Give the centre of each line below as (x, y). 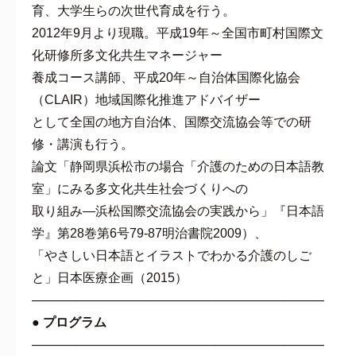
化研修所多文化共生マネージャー (127, 55)
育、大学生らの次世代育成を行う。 (133, 10)
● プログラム (69, 322)
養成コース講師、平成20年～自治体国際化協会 (166, 77)
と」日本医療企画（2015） (110, 277)
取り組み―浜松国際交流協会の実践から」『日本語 (178, 211)
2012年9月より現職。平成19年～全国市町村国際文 (178, 33)
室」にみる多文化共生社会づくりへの (140, 188)
